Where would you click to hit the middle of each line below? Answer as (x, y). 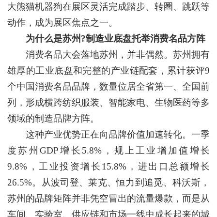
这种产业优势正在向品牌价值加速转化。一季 (108, 134)
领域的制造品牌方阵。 (53, 118)
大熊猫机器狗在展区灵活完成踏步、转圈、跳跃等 (108, 7)
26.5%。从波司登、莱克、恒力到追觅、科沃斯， (108, 182)
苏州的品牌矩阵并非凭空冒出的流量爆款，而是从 (108, 198)
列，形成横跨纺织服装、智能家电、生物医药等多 (108, 102)
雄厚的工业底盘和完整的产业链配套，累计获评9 (108, 70)
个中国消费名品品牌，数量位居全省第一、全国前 (108, 86)
